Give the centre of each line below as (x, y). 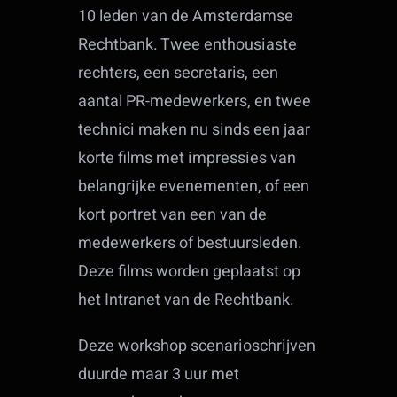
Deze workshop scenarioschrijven (197, 346)
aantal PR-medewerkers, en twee (195, 102)
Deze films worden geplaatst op (190, 272)
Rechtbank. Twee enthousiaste (188, 45)
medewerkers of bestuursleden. (191, 244)
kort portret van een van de (173, 215)
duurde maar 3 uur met (159, 375)
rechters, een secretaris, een (179, 74)
